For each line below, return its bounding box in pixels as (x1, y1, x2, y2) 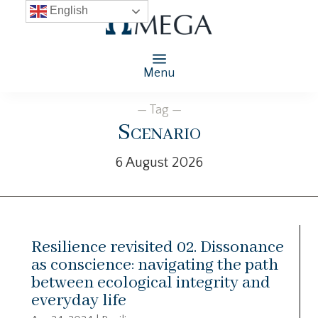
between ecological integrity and (31, 272, 270, 293)
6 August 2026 (115, 154, 203, 170)
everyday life (31, 290, 126, 311)
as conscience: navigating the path (31, 254, 278, 275)
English (46, 4, 88, 17)
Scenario (117, 118, 201, 148)
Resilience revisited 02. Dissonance (31, 236, 284, 258)
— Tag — (136, 102, 182, 117)
